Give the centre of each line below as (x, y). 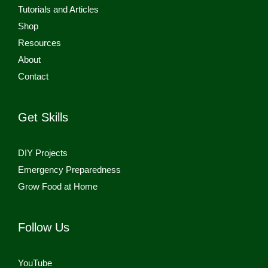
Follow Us (44, 228)
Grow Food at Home (58, 187)
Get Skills (43, 118)
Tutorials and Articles (58, 10)
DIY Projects (43, 153)
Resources (39, 43)
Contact (33, 77)
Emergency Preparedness (69, 170)
